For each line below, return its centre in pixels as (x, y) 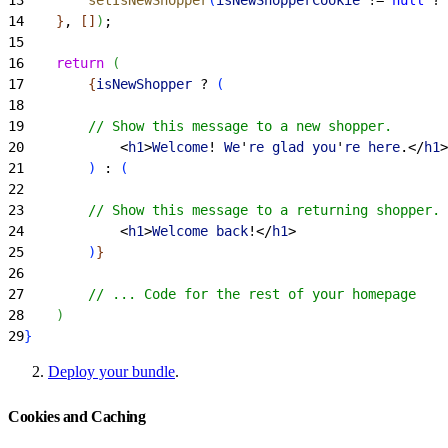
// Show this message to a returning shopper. (232, 209)
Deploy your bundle (111, 371)
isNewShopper (144, 83)
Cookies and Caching (78, 416)
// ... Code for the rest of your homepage (220, 293)
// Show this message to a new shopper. (208, 125)
